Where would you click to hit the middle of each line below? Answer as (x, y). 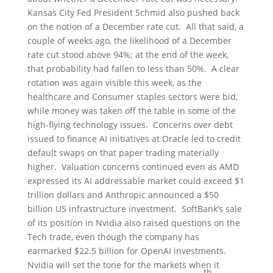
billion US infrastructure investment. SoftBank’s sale (134, 209)
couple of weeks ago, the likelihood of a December (129, 41)
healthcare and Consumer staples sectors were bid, (132, 97)
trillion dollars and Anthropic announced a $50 (123, 195)
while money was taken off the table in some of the (131, 111)
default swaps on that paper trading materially (123, 153)
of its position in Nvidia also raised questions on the (133, 223)
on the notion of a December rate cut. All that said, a (135, 27)
